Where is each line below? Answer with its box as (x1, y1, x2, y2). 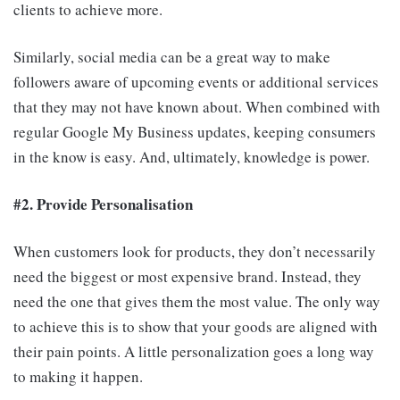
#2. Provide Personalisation (13, 193, 193, 216)
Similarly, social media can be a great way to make (13, 46, 330, 68)
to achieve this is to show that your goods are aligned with (13, 316, 378, 337)
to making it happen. (13, 366, 143, 387)
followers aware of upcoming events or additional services (13, 71, 379, 93)
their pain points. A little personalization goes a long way (13, 341, 374, 362)
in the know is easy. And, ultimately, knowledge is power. (13, 146, 370, 168)
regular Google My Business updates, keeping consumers (13, 121, 376, 143)
